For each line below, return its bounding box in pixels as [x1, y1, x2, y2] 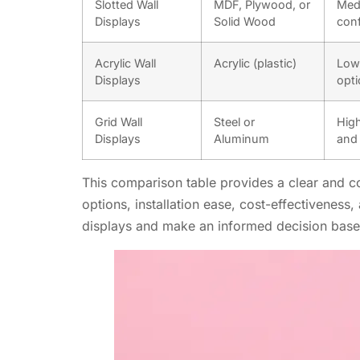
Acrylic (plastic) [214, 56, 297, 71]
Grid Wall [95, 115, 142, 129]
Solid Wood [214, 14, 276, 29]
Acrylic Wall [95, 56, 156, 71]
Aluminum [214, 132, 269, 146]
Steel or [214, 115, 255, 129]
